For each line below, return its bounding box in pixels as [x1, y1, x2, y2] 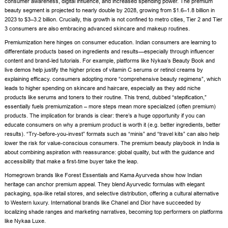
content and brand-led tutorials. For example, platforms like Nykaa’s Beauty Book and [5, 58, 215, 64]
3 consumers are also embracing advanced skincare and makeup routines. [5, 25, 190, 32]
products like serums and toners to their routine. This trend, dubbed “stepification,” [5, 94, 207, 101]
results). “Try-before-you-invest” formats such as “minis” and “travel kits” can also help [5, 131, 220, 137]
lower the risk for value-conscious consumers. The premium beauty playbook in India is [5, 140, 220, 147]
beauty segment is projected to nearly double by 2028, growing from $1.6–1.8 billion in [5, 7, 215, 13]
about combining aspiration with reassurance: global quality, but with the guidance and [5, 149, 215, 156]
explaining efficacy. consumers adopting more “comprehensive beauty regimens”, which [5, 76, 221, 82]
